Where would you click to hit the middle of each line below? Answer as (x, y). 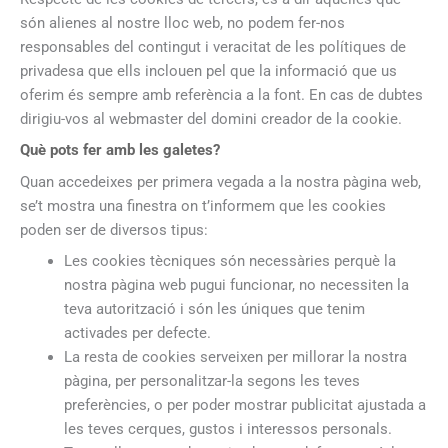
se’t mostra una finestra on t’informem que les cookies (203, 205)
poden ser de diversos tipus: (114, 229)
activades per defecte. (137, 332)
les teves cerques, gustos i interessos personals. (227, 428)
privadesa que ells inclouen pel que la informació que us (208, 71)
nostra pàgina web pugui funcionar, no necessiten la (236, 284)
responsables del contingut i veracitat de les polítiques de (213, 47)
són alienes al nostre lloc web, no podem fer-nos (182, 23)
